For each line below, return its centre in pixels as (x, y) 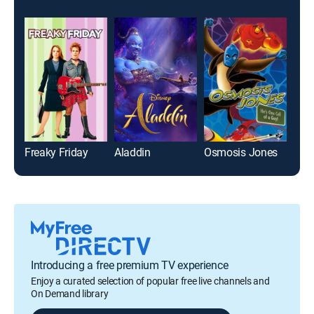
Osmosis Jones (241, 152)
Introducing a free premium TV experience (130, 265)
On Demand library (70, 293)
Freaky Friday (56, 152)
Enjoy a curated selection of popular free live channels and (150, 280)
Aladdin (132, 152)
